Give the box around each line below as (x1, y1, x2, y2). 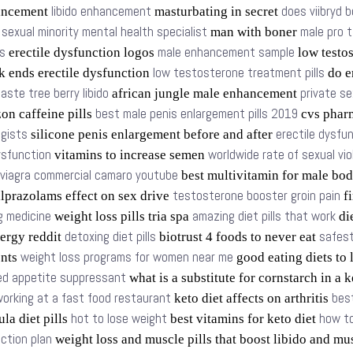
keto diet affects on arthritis (171, 291, 332, 306)
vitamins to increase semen (51, 147, 208, 162)
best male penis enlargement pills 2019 (95, 106, 298, 122)
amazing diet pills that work (192, 208, 336, 225)
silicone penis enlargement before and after (28, 127, 276, 142)
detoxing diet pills (65, 229, 156, 245)
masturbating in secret (151, 4, 281, 19)
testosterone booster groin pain (173, 188, 340, 204)
